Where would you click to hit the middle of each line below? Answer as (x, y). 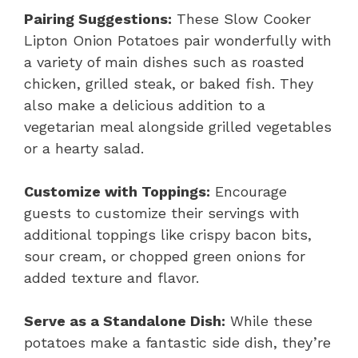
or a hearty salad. (84, 148)
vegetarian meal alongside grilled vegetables (178, 126)
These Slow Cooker (241, 18)
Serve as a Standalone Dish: (125, 320)
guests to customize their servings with (162, 213)
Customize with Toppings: (117, 191)
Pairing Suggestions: (98, 18)
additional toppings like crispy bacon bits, (168, 234)
